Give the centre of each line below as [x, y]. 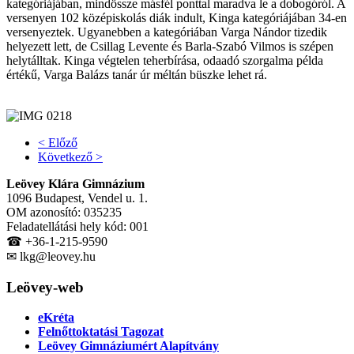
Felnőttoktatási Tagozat [101, 332]
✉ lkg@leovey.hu [51, 256]
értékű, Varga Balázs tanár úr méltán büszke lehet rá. [137, 74]
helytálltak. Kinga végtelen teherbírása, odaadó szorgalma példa [165, 60]
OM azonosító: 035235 [64, 212]
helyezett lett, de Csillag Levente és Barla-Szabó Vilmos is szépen [170, 46]
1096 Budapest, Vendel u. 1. [79, 198]
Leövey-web [45, 287]
